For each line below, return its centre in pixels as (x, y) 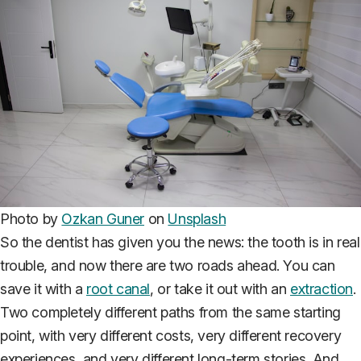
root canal (118, 288)
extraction (322, 288)
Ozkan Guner (103, 218)
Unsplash (197, 218)
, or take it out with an (220, 288)
